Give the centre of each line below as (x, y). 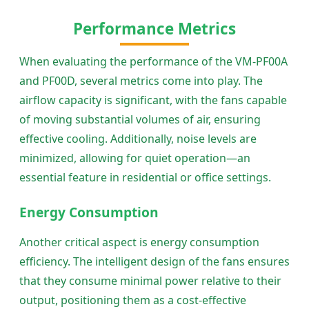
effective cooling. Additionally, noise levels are (138, 138)
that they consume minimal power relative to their (150, 280)
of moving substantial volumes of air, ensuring (140, 119)
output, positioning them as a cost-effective (133, 300)
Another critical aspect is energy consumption (139, 242)
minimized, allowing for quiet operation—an (135, 158)
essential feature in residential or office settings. (145, 177)
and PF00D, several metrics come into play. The (141, 80)
